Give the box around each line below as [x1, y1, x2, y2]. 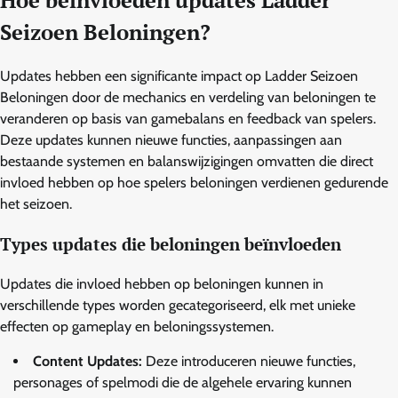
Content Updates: [33, 352, 142, 370]
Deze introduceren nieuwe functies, [142, 352, 355, 370]
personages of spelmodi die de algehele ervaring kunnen [13, 373, 352, 391]
